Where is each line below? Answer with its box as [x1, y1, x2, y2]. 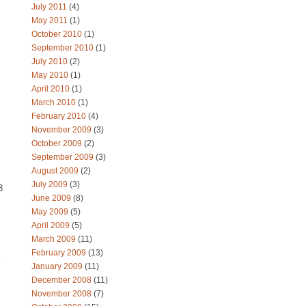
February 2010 [31, 111, 88, 121]
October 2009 [31, 139, 84, 148]
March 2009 [31, 234, 78, 244]
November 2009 [31, 125, 94, 135]
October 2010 [31, 29, 84, 39]
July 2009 [31, 180, 70, 189]
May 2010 [31, 70, 70, 80]
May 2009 [31, 207, 70, 217]
